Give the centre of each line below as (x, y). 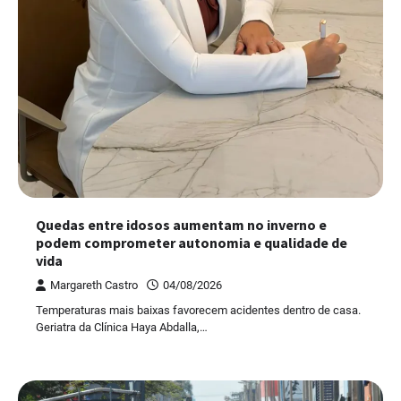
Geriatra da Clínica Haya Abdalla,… (122, 328)
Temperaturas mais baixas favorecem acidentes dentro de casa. (198, 311)
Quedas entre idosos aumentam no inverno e (181, 225)
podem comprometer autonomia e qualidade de (192, 243)
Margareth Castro (94, 286)
